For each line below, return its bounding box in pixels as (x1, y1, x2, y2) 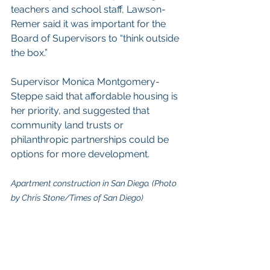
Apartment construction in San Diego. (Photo (11, 178, 178, 188)
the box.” (11, 47, 48, 58)
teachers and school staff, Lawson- (11, 4, 166, 15)
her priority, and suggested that (11, 105, 152, 116)
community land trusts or (11, 119, 126, 131)
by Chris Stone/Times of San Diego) (11, 193, 143, 202)
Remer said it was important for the (11, 18, 168, 30)
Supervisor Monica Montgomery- (11, 76, 160, 87)
